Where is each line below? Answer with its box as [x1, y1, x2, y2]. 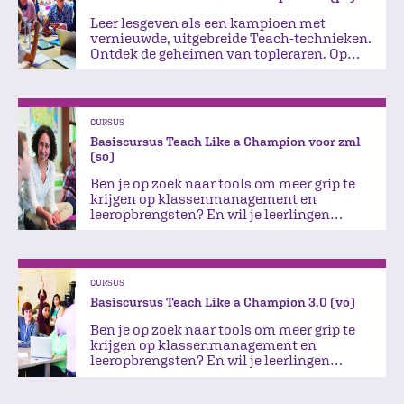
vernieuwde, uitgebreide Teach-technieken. [90, 29, 372, 46]
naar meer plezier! [90, 60, 207, 77]
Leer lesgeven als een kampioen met [90, 14, 326, 31]
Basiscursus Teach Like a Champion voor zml [90, 133, 361, 149]
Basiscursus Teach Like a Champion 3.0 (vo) [90, 295, 355, 310]
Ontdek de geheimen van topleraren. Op [90, 44, 347, 61]
